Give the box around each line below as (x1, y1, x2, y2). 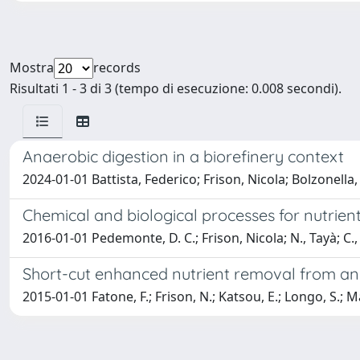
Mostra (10, 59, 54, 76)
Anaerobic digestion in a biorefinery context (22, 146, 344, 166)
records (93, 59, 141, 76)
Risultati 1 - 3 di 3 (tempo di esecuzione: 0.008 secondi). (10, 80, 342, 97)
